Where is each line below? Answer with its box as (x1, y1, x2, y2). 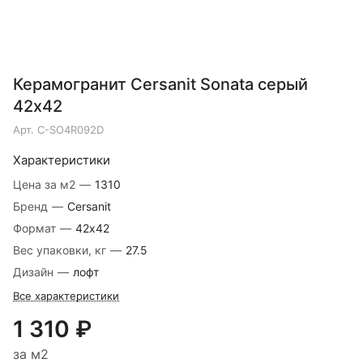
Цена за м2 (13, 177, 79, 192)
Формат (13, 221, 59, 236)
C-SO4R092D (37, 123, 104, 137)
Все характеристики (13, 289, 119, 303)
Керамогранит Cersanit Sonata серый (13, 75, 308, 95)
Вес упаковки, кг (13, 243, 109, 258)
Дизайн (13, 265, 57, 280)
